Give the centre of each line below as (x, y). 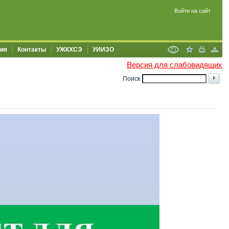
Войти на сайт (192, 11)
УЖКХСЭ (69, 50)
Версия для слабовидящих (175, 65)
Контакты (32, 50)
